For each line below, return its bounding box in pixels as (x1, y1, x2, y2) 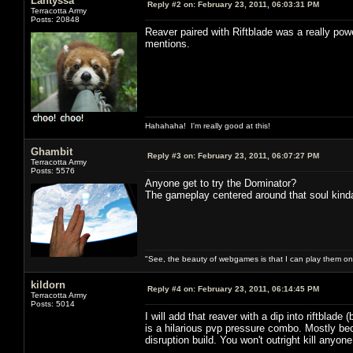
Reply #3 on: (147, 150, 195, 160)
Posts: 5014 (31, 299, 75, 308)
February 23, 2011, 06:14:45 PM (195, 284, 319, 293)
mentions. (145, 37, 190, 50)
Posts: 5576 (31, 165, 75, 175)
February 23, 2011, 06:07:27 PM (195, 150, 319, 160)
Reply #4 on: (147, 284, 195, 293)
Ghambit (31, 145, 72, 158)
